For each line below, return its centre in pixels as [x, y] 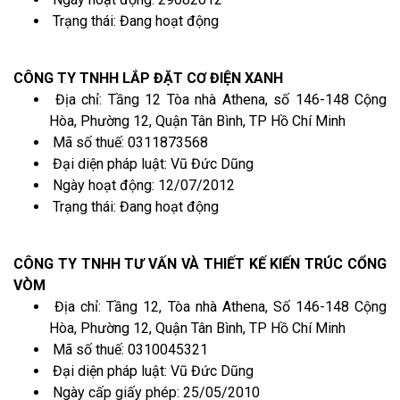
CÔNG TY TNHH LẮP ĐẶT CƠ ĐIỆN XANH [148, 78]
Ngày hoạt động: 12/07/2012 [142, 185]
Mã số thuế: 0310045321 [129, 349]
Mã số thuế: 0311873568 [129, 142]
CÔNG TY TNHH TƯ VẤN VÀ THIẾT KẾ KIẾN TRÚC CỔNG [200, 263]
